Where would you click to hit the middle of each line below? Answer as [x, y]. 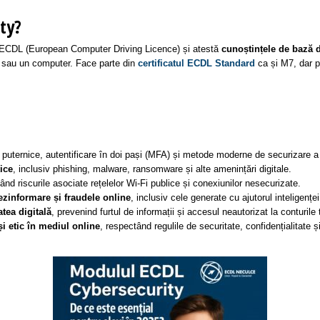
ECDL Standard [221, 63]
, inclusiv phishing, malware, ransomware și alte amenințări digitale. [152, 169]
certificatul [161, 63]
